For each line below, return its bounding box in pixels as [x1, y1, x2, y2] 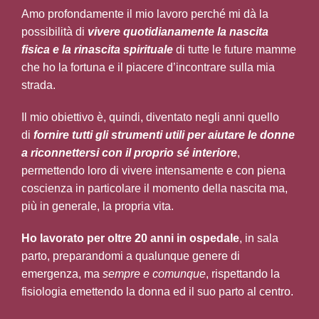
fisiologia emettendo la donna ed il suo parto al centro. [21, 286, 293, 298]
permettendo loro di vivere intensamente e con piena [21, 164, 286, 177]
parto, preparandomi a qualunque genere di [21, 250, 240, 263]
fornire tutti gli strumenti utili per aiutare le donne [33, 129, 295, 142]
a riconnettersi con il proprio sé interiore [21, 147, 237, 159]
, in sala [239, 232, 278, 245]
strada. [21, 79, 56, 92]
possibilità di [21, 26, 88, 38]
